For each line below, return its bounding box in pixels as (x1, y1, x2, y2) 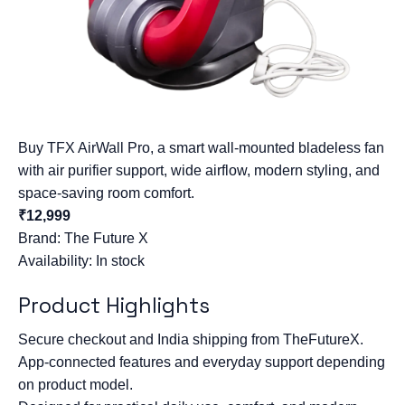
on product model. (18, 377, 133, 392)
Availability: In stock (18, 253, 145, 268)
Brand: (18, 231, 64, 246)
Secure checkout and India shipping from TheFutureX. (18, 332, 363, 347)
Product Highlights (18, 292, 210, 319)
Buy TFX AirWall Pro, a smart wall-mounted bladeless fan (18, 140, 384, 155)
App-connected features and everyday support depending (18, 354, 385, 370)
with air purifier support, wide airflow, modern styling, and (18, 163, 380, 178)
